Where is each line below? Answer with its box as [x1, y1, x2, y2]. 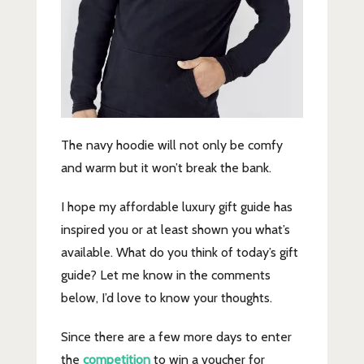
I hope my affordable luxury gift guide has [60, 198, 292, 214]
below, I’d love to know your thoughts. [60, 289, 272, 305]
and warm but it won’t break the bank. [60, 159, 271, 175]
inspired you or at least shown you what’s [60, 221, 290, 237]
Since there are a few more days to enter [60, 328, 292, 344]
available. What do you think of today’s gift [60, 244, 298, 260]
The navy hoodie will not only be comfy [60, 136, 283, 153]
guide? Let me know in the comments [60, 266, 271, 283]
